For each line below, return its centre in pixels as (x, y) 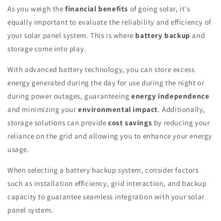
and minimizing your (43, 110)
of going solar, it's (159, 9)
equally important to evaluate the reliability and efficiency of (109, 22)
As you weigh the (37, 9)
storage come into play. (47, 49)
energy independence (170, 96)
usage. (18, 149)
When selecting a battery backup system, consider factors (103, 170)
